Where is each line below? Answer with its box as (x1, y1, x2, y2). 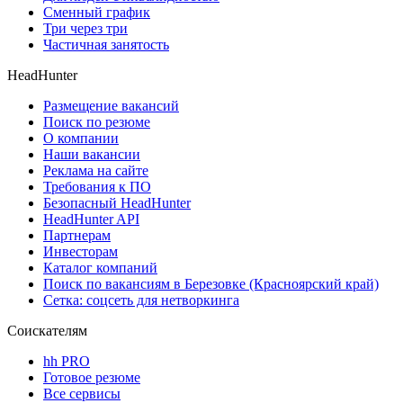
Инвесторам (43, 244, 118, 260)
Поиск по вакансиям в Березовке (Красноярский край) (43, 276, 379, 292)
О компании (43, 130, 119, 147)
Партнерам (43, 228, 111, 244)
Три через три (43, 21, 128, 37)
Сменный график (43, 4, 150, 21)
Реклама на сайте (43, 163, 148, 179)
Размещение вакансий (43, 98, 179, 114)
